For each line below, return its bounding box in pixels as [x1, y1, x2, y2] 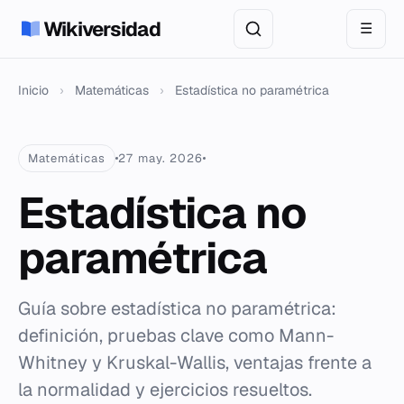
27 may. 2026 [118, 151, 203, 166]
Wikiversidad [43, 16, 161, 41]
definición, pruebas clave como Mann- [18, 324, 334, 347]
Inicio [18, 82, 49, 98]
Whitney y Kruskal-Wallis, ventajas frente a [18, 351, 372, 374]
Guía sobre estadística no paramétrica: [18, 297, 336, 320]
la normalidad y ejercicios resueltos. [18, 378, 312, 401]
